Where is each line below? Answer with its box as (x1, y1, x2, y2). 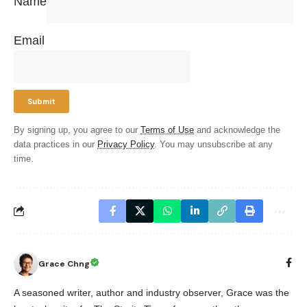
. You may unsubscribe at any (154, 139, 273, 149)
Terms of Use (140, 125, 194, 135)
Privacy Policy (97, 139, 154, 149)
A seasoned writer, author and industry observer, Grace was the (14, 286, 289, 298)
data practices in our (14, 139, 97, 149)
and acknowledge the (194, 125, 280, 135)
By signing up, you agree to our (14, 125, 140, 135)
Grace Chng (38, 258, 90, 269)
